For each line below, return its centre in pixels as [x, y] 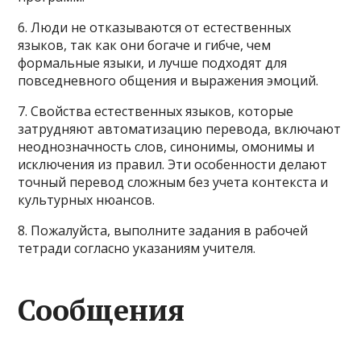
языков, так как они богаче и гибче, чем [145, 45]
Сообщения [102, 310]
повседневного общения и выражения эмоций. [168, 81]
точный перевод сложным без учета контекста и [173, 182]
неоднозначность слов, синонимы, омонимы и [166, 147]
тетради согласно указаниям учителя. [137, 248]
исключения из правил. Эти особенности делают [173, 164]
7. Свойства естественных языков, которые [156, 111]
